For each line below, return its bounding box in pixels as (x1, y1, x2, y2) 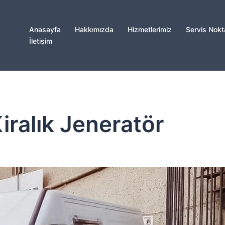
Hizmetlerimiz (128, 25, 172, 34)
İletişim (29, 37, 52, 45)
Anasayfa (29, 25, 61, 34)
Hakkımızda (75, 25, 114, 34)
